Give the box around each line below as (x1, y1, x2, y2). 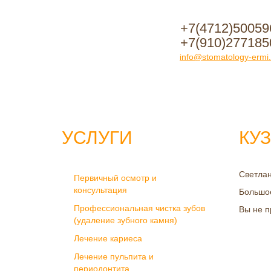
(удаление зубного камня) (74, 215, 177, 225)
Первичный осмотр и (74, 173, 157, 183)
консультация (74, 185, 127, 195)
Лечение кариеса (74, 233, 142, 243)
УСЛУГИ (62, 128, 132, 148)
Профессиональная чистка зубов (74, 203, 205, 213)
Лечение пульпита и (74, 252, 154, 261)
